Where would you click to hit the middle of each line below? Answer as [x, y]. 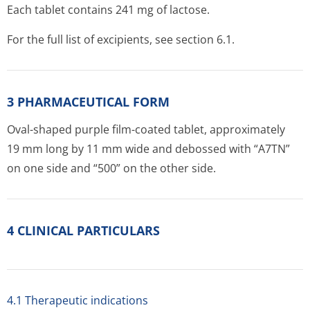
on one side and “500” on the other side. [111, 168]
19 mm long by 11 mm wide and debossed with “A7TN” [148, 149]
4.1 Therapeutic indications [77, 300]
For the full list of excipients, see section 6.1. [121, 39]
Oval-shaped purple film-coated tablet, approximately [146, 129]
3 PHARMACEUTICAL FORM [88, 102]
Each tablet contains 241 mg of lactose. [108, 10]
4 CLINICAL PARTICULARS [83, 230]
